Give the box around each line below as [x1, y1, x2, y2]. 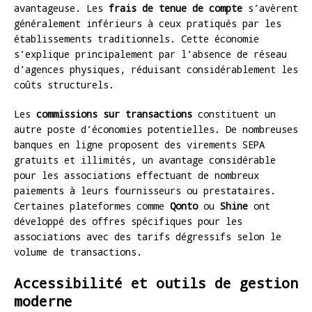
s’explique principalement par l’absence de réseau [14, 47, 287, 61]
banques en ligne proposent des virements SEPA [14, 137, 265, 151]
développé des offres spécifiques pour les [14, 214, 242, 228]
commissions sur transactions [36, 107, 192, 120]
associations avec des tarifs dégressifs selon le [14, 229, 281, 243]
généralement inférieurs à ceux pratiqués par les [14, 16, 281, 30]
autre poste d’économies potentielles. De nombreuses [14, 122, 298, 136]
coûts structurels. [14, 77, 114, 91]
